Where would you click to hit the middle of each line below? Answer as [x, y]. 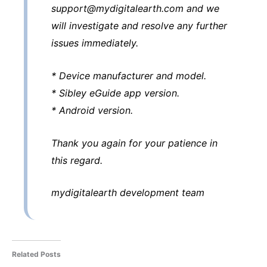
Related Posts [36, 254]
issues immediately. [95, 43]
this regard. [77, 160]
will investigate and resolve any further [139, 26]
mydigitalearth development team [128, 193]
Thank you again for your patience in [134, 143]
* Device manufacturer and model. [129, 76]
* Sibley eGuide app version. [115, 93]
